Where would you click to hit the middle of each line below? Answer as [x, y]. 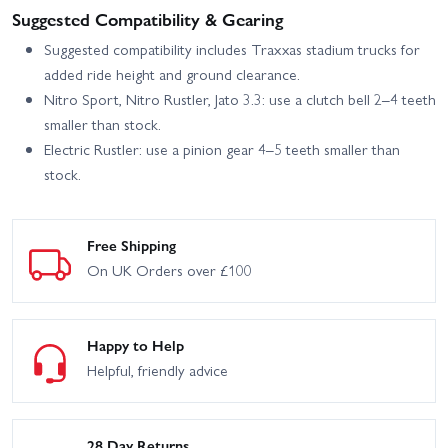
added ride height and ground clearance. [172, 74]
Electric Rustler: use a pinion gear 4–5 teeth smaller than [222, 149]
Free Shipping [131, 245]
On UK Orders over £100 [169, 270]
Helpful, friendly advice [157, 369]
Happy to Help [135, 344]
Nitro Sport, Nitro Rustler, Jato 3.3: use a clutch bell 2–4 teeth [240, 99]
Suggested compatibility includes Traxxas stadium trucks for [232, 49]
